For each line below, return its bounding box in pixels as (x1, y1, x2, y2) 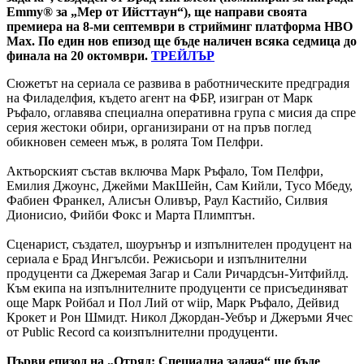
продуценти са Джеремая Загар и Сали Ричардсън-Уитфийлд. (6, 266, 349, 281)
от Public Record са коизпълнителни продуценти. (6, 325, 278, 340)
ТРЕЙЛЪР (151, 49, 214, 63)
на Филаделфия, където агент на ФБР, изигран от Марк (6, 91, 313, 106)
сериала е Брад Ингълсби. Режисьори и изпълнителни (6, 252, 307, 266)
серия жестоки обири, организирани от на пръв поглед (6, 120, 311, 135)
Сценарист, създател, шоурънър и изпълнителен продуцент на (6, 237, 352, 252)
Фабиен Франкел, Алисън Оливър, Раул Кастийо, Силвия (6, 193, 327, 208)
